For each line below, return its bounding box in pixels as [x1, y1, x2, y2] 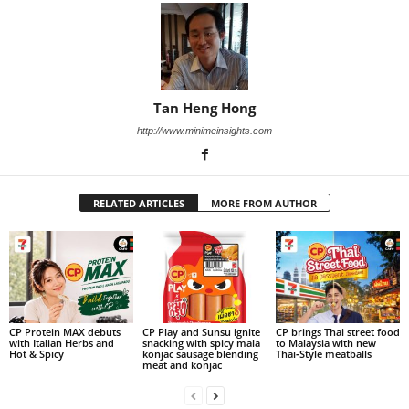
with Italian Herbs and [9, 336, 114, 351]
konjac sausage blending [142, 347, 258, 362]
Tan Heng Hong [153, 98, 256, 117]
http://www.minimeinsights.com [137, 124, 272, 136]
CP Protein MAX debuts [9, 325, 121, 340]
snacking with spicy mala [142, 336, 260, 351]
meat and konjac [142, 358, 222, 372]
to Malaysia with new [275, 336, 376, 351]
